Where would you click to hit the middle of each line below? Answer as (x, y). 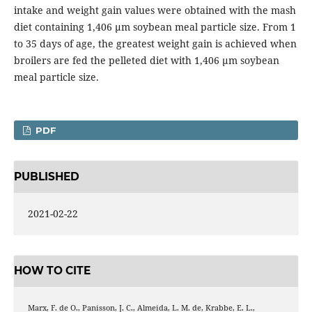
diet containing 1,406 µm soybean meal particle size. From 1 (155, 27)
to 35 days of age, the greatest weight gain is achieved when (155, 44)
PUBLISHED (46, 176)
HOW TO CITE (52, 271)
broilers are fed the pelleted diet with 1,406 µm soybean (146, 61)
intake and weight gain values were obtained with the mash (155, 10)
